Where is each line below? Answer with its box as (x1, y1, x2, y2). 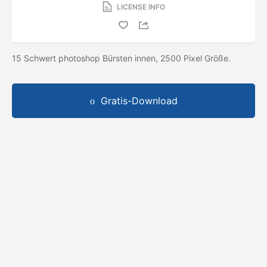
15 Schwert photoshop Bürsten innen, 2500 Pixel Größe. (12, 52, 233, 63)
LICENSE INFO (116, 2, 165, 11)
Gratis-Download (100, 94, 178, 107)
